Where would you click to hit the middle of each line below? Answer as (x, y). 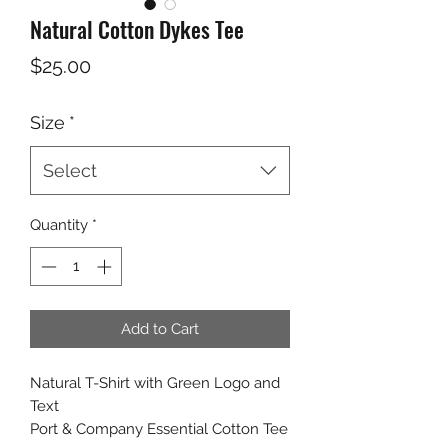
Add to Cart (160, 328)
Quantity (59, 225)
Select (70, 171)
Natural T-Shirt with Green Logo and (155, 382)
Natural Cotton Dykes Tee (137, 29)
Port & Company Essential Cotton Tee (159, 428)
